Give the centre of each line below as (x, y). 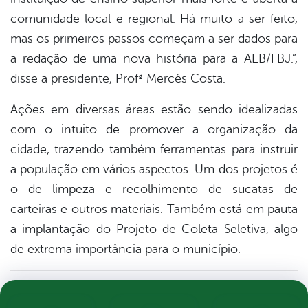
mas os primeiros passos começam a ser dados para (154, 39)
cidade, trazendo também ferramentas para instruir (154, 150)
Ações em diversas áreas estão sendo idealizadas (154, 110)
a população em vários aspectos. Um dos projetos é (154, 169)
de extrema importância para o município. (125, 249)
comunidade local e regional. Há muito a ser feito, (154, 19)
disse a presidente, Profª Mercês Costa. (118, 79)
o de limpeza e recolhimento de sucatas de (154, 189)
